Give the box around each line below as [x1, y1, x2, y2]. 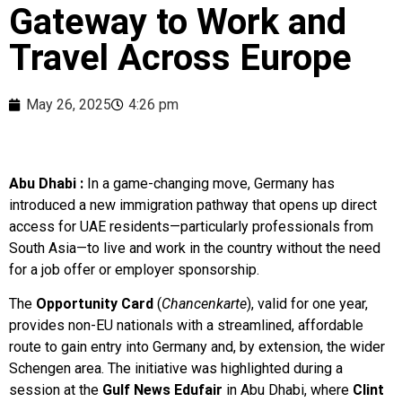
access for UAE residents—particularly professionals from [9, 218, 373, 236]
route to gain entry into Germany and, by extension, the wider [9, 338, 385, 356]
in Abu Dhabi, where [223, 381, 353, 399]
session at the [9, 381, 102, 399]
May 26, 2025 [26, 96, 111, 114]
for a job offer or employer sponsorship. [9, 261, 259, 279]
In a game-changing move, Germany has [83, 175, 335, 193]
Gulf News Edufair [102, 381, 223, 399]
